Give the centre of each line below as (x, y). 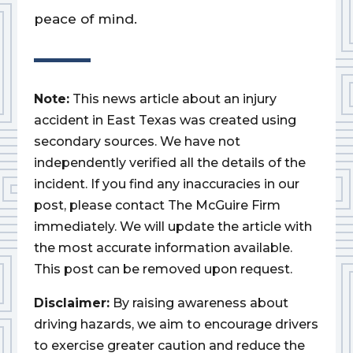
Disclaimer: (71, 303)
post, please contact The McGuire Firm (157, 206)
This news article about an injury (174, 99)
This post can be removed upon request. (163, 269)
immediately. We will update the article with (173, 227)
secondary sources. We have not (137, 142)
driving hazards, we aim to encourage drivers (176, 325)
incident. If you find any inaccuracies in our (166, 184)
